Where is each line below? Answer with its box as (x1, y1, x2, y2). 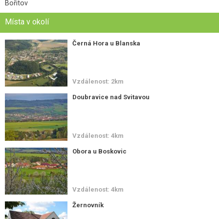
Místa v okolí (5, 17, 49, 26)
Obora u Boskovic (72, 147, 127, 155)
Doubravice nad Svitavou (72, 93, 150, 101)
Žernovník (72, 201, 104, 209)
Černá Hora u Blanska (72, 40, 141, 47)
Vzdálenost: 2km (72, 78, 124, 86)
